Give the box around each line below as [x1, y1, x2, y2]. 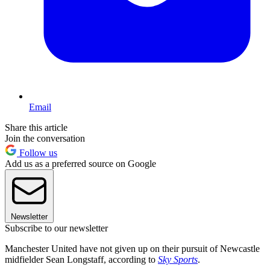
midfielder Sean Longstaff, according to [5, 254, 158, 265]
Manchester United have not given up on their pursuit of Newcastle [5, 243, 260, 254]
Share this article [5, 122, 67, 133]
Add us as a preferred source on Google [5, 159, 156, 169]
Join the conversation [5, 133, 85, 144]
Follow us [17, 148, 57, 159]
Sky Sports [158, 254, 198, 265]
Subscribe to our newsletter [5, 223, 108, 234]
